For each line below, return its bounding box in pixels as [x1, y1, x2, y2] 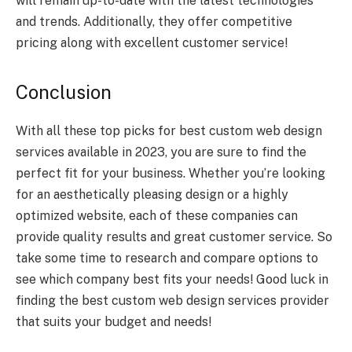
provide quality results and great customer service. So [16, 229, 332, 244]
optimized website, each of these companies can [16, 207, 298, 223]
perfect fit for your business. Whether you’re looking [16, 165, 325, 181]
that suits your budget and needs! [16, 313, 211, 329]
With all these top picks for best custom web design [16, 123, 322, 138]
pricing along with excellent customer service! [16, 35, 288, 50]
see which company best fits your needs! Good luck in [16, 271, 328, 287]
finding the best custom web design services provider [16, 292, 329, 308]
